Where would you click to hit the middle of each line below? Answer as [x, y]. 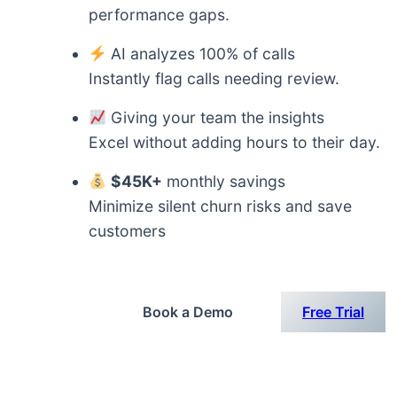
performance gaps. [159, 15]
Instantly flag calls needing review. [214, 79]
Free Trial [334, 312]
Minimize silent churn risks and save [220, 206]
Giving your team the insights [216, 118]
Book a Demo [188, 311]
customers [127, 231]
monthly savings [224, 182]
